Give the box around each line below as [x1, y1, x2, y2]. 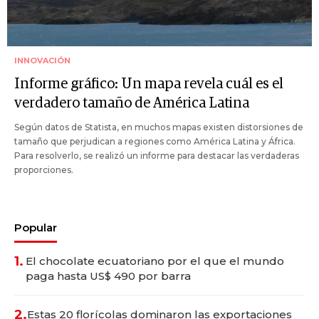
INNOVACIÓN [14, 56, 70, 66]
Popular [14, 221, 57, 235]
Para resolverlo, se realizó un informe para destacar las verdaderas [14, 150, 299, 162]
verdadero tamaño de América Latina [14, 96, 249, 111]
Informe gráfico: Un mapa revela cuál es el [14, 77, 283, 92]
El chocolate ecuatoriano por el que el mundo [26, 254, 284, 268]
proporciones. [14, 164, 73, 176]
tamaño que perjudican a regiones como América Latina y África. [14, 136, 296, 147]
